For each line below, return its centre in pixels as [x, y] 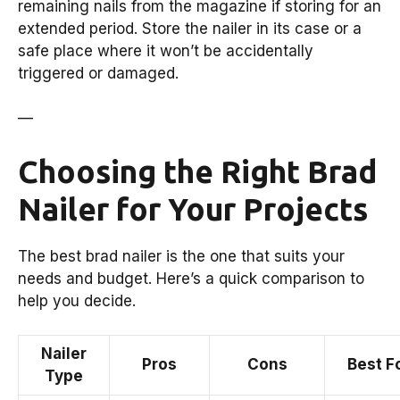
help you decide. [77, 300]
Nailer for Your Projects [193, 208]
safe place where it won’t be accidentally [166, 50]
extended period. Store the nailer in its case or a [190, 28]
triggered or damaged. [98, 73]
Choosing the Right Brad [197, 171]
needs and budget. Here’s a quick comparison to [191, 278]
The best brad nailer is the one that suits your [181, 256]
